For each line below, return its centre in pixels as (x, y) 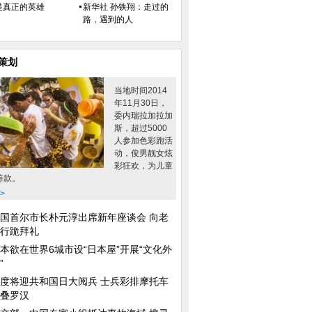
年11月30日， (141, 103)
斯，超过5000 (141, 128)
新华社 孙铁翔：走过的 (126, 7)
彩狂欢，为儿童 (143, 166)
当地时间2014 (141, 91)
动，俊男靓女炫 (143, 153)
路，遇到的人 (108, 19)
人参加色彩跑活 (143, 141)
